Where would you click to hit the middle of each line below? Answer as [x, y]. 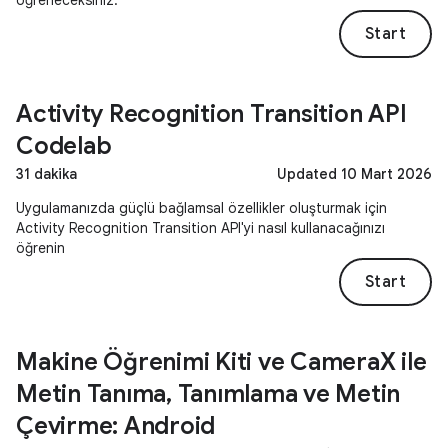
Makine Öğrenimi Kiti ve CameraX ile [221, 362]
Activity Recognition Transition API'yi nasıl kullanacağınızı [200, 228]
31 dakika [46, 174]
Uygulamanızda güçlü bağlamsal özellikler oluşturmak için [201, 208]
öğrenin [40, 248]
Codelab [64, 146]
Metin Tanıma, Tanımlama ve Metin [208, 394]
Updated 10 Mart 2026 [354, 174]
